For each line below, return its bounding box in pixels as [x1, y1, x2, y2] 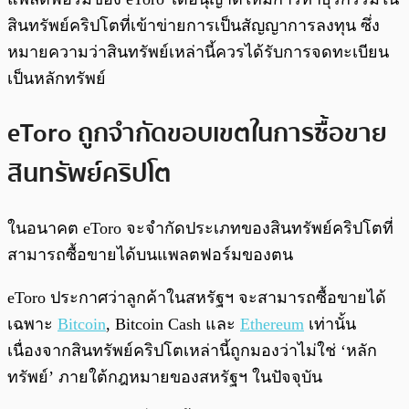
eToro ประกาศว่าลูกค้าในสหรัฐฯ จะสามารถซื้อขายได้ [7, 288, 386, 307]
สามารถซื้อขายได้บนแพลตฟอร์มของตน [7, 245, 293, 264]
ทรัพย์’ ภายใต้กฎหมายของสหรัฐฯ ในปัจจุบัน [7, 367, 322, 386]
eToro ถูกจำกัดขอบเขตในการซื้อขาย [7, 112, 387, 153]
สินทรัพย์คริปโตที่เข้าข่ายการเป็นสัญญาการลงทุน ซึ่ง [7, 16, 380, 36]
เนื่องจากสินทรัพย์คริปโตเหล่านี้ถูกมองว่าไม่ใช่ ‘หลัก [7, 341, 377, 360]
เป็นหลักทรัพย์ [7, 69, 106, 89]
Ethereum [240, 314, 304, 333]
